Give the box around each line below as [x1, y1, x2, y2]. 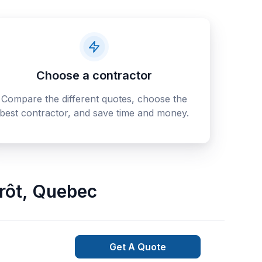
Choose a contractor [36, 68, 152, 82]
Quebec [32, 181, 97, 202]
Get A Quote [109, 241, 167, 253]
